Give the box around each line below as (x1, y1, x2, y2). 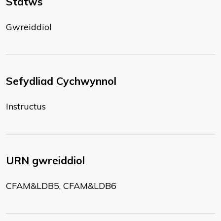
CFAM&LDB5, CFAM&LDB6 (6, 180, 116, 191)
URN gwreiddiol (6, 154, 85, 167)
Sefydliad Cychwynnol (6, 74, 116, 87)
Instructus (6, 101, 46, 112)
